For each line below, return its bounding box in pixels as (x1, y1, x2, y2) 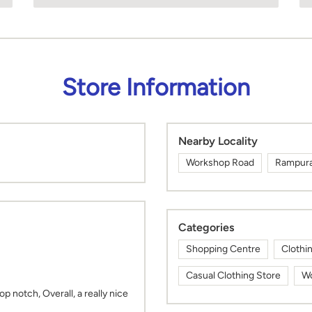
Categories (178, 221, 234, 235)
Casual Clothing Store (186, 270, 281, 282)
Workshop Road (186, 157, 254, 169)
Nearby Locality (178, 134, 258, 148)
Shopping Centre (186, 243, 260, 256)
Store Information (62, 73, 250, 102)
